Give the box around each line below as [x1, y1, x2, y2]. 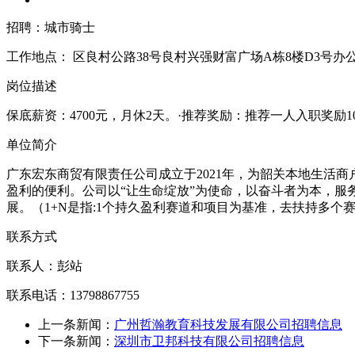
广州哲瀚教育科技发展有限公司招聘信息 [114, 318, 342, 331]
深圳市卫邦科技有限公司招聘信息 [114, 334, 304, 348]
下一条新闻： [38, 334, 114, 348]
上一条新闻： [38, 318, 114, 331]
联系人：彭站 [6, 259, 82, 273]
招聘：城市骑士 [6, 21, 95, 34]
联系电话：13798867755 [6, 288, 139, 302]
